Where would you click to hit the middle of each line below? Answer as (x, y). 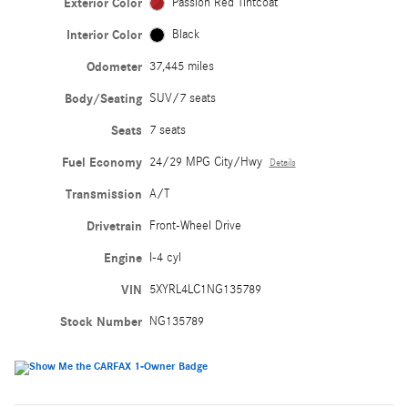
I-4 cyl (165, 257)
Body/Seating (103, 98)
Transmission (103, 194)
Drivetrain (114, 226)
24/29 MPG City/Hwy (205, 162)
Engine (122, 258)
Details (282, 163)
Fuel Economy (102, 162)
